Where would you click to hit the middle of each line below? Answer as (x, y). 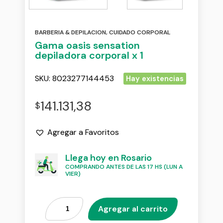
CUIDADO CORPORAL (140, 32)
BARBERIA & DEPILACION (70, 32)
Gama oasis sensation (87, 45)
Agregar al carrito (133, 209)
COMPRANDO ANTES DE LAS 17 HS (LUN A (124, 167)
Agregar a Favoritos (83, 132)
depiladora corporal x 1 (89, 55)
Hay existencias (155, 79)
